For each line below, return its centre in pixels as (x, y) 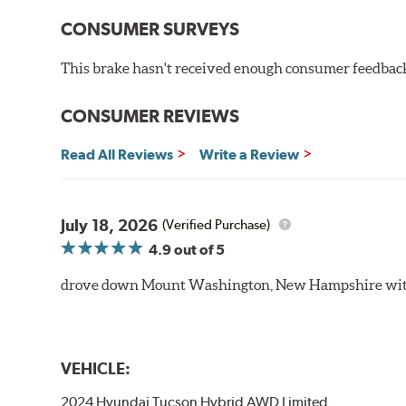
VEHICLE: (96, 368)
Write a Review (249, 154)
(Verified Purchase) (217, 225)
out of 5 (198, 249)
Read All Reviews (117, 154)
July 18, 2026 (110, 225)
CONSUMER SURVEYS (150, 29)
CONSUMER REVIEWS (150, 116)
